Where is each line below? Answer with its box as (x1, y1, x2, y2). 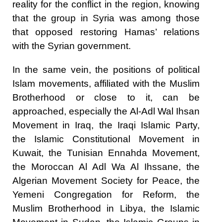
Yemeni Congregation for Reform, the (12, 189, 200, 200)
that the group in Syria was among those (12, 12, 200, 23)
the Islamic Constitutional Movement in (12, 133, 200, 144)
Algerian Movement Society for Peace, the (12, 175, 200, 186)
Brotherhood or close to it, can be (12, 92, 200, 103)
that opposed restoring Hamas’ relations (12, 26, 200, 37)
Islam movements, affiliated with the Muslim (12, 78, 200, 89)
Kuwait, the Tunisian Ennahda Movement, (12, 147, 200, 158)
